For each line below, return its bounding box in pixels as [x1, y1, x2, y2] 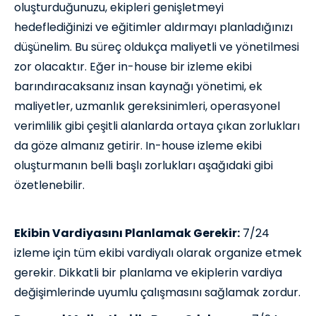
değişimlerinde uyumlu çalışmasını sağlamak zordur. [14, 284, 300, 301]
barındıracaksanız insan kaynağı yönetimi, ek [14, 78, 262, 95]
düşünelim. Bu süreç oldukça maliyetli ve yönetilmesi [14, 39, 299, 56]
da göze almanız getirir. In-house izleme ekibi [14, 138, 262, 154]
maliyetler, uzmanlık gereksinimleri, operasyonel [14, 98, 280, 115]
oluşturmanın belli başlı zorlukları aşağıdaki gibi [14, 157, 273, 174]
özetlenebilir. [14, 177, 85, 194]
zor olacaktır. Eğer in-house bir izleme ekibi [14, 59, 252, 75]
